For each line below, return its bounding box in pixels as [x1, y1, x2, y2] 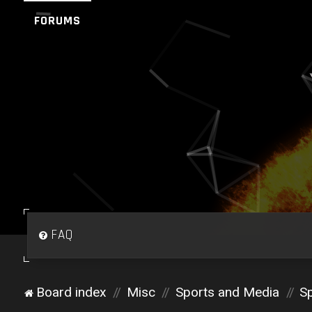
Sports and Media [175, 284, 279, 300]
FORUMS [33, 13, 81, 29]
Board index [36, 284, 107, 300]
